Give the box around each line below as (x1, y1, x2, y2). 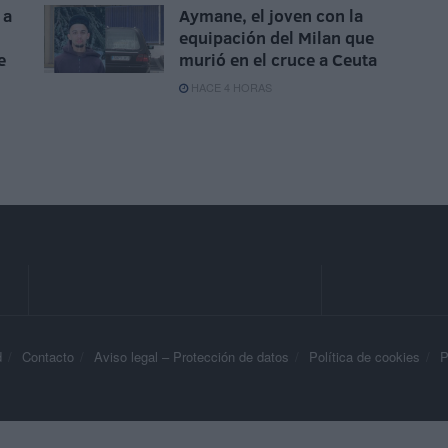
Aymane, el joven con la (179, 4, 363, 28)
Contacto (22, 347, 74, 367)
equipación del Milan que (179, 26, 374, 50)
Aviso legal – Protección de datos (94, 347, 289, 367)
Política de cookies (309, 347, 420, 367)
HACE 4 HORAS (188, 79, 272, 96)
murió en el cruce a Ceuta (179, 48, 377, 72)
